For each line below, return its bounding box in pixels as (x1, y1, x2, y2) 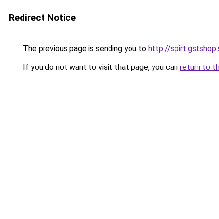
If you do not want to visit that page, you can (21, 63, 180, 72)
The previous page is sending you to (21, 44, 148, 53)
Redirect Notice (9, 12, 76, 23)
